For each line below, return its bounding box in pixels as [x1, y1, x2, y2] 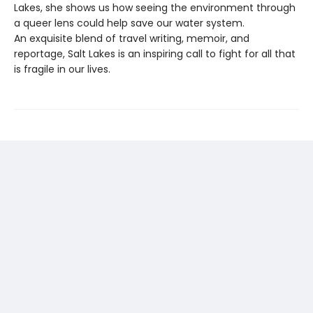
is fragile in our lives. [14, 61, 110, 76]
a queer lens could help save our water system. [14, 15, 245, 30]
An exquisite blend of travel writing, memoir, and [14, 31, 249, 45]
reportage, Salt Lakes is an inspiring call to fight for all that [14, 46, 296, 61]
